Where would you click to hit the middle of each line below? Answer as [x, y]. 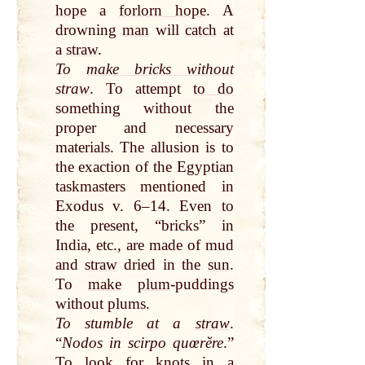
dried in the [163, 265]
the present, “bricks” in [144, 226]
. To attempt [141, 89]
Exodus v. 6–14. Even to [144, 206]
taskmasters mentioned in [144, 187]
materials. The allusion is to [144, 147]
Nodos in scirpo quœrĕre [142, 343]
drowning [89, 30]
